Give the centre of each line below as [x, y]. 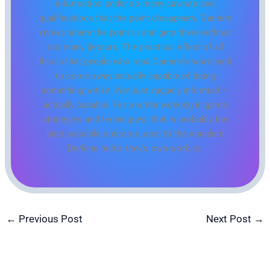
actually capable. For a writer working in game [135, 105]
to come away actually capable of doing [135, 76]
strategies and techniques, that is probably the [135, 120]
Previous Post [50, 219]
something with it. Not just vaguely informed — [135, 91]
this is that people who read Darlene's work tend [135, 62]
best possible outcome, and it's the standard [135, 134]
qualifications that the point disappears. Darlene [135, 18]
